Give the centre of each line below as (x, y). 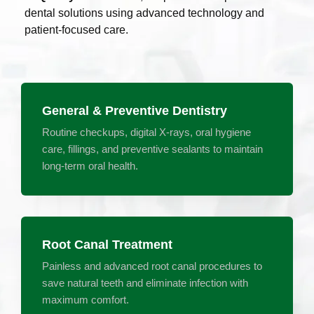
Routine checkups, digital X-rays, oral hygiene (146, 132)
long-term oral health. (90, 166)
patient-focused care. (78, 29)
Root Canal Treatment (107, 244)
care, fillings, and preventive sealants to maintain (152, 149)
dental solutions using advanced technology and (144, 13)
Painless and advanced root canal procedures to (152, 266)
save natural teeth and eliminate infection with (145, 283)
